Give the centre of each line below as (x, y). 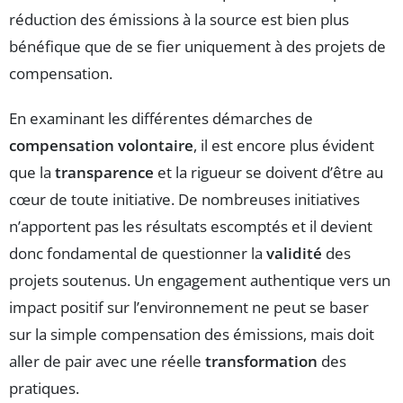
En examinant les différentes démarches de (161, 118)
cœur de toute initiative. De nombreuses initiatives (184, 199)
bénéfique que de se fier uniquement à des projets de (197, 46)
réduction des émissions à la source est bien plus (179, 19)
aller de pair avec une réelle (107, 361)
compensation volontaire (101, 145)
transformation (261, 361)
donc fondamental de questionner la (138, 253)
